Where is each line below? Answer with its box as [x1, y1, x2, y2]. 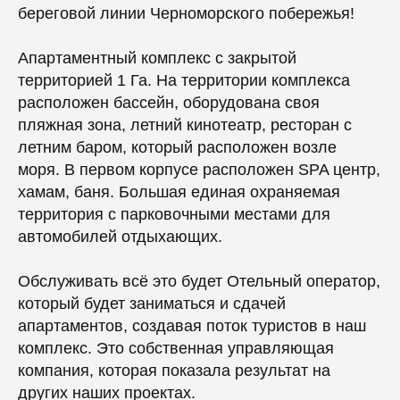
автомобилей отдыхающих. [18, 228, 222, 246]
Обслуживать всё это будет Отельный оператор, [18, 272, 380, 290]
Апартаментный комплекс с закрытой [18, 49, 296, 67]
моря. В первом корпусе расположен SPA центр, [18, 161, 380, 179]
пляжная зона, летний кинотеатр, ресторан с [18, 116, 352, 134]
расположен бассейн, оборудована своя [18, 94, 320, 112]
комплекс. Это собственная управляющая [18, 339, 334, 357]
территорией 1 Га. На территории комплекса [18, 71, 350, 89]
